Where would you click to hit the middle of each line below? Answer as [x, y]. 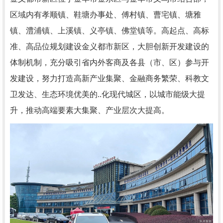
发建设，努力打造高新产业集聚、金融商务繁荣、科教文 [110, 78]
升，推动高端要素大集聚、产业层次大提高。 [90, 110]
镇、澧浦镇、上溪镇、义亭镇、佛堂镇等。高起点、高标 [110, 31]
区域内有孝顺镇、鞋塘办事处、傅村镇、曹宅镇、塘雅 [106, 15]
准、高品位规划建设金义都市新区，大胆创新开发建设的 [110, 47]
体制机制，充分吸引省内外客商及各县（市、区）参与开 [110, 62]
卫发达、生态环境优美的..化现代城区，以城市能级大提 [108, 94]
